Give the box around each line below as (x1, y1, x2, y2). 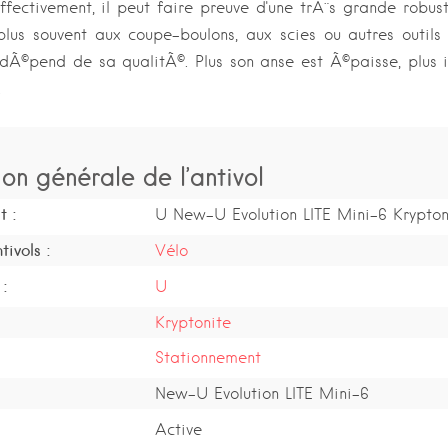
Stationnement (154, 348, 261, 368)
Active (154, 419, 202, 439)
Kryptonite (154, 312, 231, 332)
